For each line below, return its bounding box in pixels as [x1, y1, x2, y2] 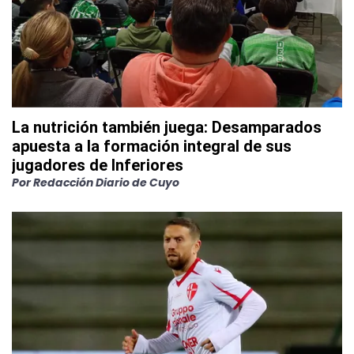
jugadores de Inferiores [12, 156, 183, 175]
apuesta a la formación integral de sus [12, 137, 292, 156]
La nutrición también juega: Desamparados [12, 118, 322, 137]
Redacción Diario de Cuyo [33, 175, 179, 191]
